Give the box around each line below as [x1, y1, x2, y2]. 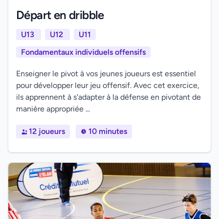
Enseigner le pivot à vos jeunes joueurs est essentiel [16, 69, 196, 78]
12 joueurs [29, 127, 65, 136]
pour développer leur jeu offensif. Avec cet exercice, [16, 81, 199, 90]
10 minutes [88, 127, 127, 136]
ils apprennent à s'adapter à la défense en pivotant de [16, 92, 201, 102]
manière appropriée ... [16, 104, 90, 113]
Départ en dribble [16, 8, 104, 22]
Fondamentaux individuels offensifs [21, 47, 146, 57]
